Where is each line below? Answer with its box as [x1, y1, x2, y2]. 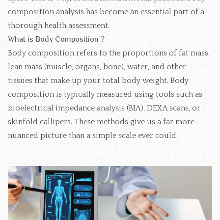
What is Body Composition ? [8, 35, 105, 44]
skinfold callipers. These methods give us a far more [8, 117, 194, 127]
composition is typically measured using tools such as [8, 90, 202, 99]
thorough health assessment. [8, 21, 110, 30]
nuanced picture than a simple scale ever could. [8, 131, 178, 140]
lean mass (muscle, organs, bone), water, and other [8, 62, 186, 72]
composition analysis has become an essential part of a [8, 7, 204, 17]
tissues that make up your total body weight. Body [8, 76, 189, 85]
